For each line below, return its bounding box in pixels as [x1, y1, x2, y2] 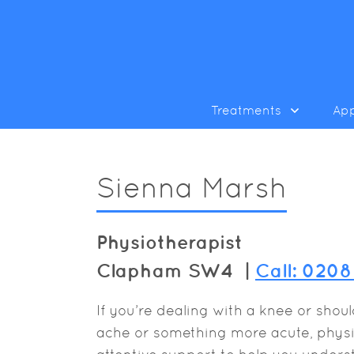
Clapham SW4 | [96, 259, 255, 281]
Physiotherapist [96, 231, 243, 253]
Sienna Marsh [96, 171, 287, 204]
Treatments [211, 103, 281, 118]
